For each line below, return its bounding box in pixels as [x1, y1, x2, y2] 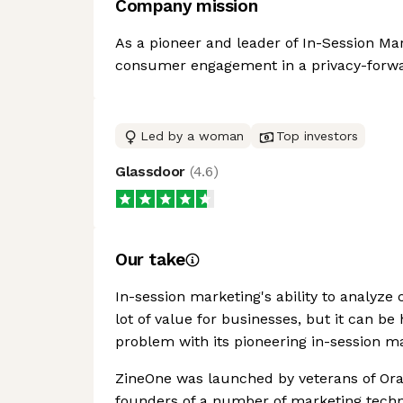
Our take [115, 249, 185, 270]
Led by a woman [140, 129, 244, 143]
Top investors [276, 129, 358, 143]
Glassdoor [115, 163, 190, 180]
